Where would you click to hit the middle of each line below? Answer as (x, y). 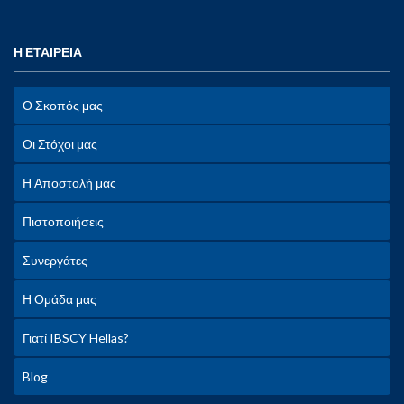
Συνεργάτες (55, 260)
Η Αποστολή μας (69, 183)
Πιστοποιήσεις (63, 221)
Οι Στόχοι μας (60, 144)
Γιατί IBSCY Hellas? (76, 338)
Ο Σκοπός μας (63, 105)
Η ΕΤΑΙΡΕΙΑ (48, 52)
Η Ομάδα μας (60, 299)
